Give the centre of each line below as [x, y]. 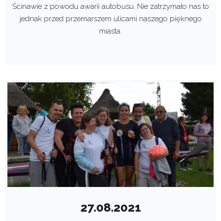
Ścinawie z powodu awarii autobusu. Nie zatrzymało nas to [110, 6]
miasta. [110, 31]
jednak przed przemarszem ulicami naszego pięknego [110, 18]
